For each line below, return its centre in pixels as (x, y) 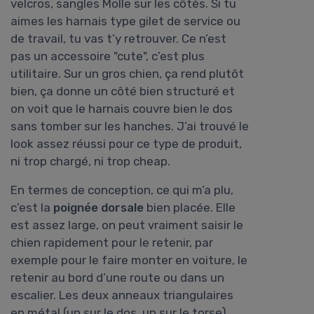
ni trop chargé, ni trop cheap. (90, 162)
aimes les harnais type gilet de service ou (125, 21)
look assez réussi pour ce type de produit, (126, 144)
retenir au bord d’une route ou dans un (117, 278)
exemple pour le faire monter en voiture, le (129, 260)
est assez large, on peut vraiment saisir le (127, 225)
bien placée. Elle (190, 208)
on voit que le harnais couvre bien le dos (122, 109)
